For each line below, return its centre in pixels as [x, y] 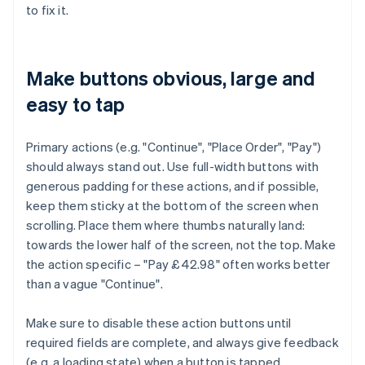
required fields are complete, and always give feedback [182, 343]
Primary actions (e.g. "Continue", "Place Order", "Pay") [174, 147]
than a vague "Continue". [95, 284]
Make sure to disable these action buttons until [159, 323]
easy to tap [76, 104]
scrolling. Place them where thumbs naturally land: [166, 225]
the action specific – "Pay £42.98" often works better [178, 264]
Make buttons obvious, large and [171, 78]
